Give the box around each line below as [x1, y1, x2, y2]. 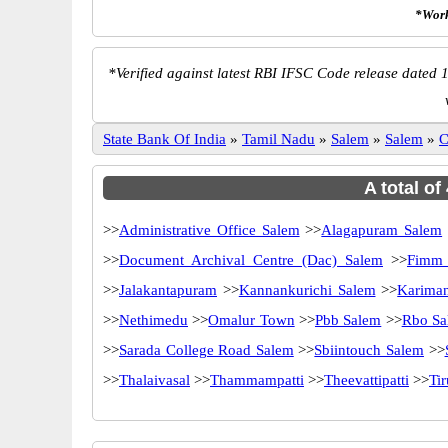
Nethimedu [119, 312, 188, 328]
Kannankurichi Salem [238, 282, 376, 298]
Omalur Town [208, 312, 295, 328]
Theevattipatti [324, 372, 409, 388]
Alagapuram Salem [321, 222, 443, 238]
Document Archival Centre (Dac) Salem [119, 252, 383, 268]
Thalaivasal [119, 372, 190, 388]
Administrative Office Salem [119, 222, 300, 238]
